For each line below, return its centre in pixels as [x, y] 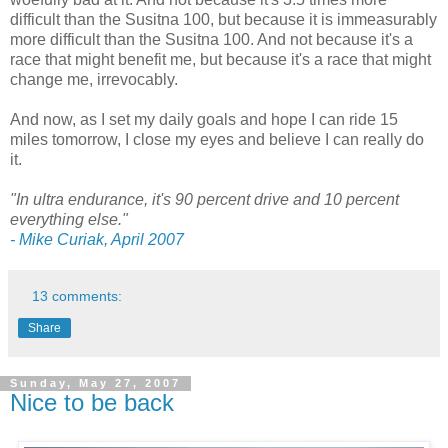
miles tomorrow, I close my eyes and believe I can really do [217, 140]
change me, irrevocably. [94, 80]
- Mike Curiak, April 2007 [97, 240]
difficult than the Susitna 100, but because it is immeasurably [223, 20]
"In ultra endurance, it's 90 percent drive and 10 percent [204, 200]
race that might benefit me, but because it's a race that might [220, 60]
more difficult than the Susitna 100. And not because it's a [211, 40]
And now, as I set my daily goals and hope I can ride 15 [204, 120]
